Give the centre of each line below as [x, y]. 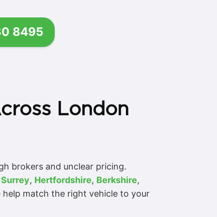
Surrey [15, 180]
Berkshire [117, 180]
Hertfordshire [63, 180]
